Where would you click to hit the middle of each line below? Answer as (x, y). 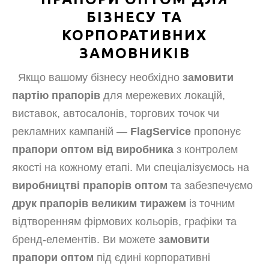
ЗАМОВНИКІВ (134, 53)
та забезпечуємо (210, 186)
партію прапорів (56, 95)
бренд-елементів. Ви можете (85, 240)
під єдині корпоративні (152, 258)
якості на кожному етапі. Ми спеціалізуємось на (131, 168)
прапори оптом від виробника (93, 150)
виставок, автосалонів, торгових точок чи (116, 113)
